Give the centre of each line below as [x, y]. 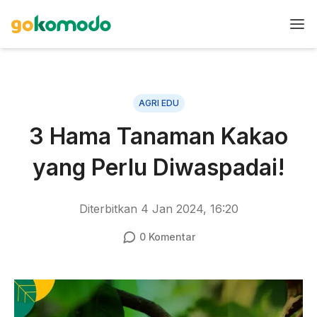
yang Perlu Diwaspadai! [158, 167]
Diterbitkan [110, 209]
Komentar [170, 237]
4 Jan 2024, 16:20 [189, 209]
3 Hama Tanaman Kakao [158, 136]
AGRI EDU [158, 103]
